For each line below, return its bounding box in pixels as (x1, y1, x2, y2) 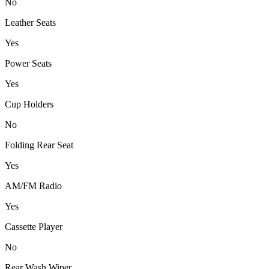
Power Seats (5, 58, 52, 69)
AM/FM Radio (5, 181, 62, 192)
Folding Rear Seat (5, 140, 73, 151)
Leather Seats (5, 17, 56, 28)
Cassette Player (5, 222, 62, 232)
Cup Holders (5, 99, 53, 110)
